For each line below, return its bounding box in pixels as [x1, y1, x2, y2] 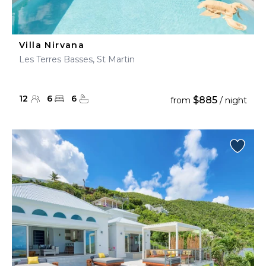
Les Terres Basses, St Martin [19, 54, 135, 65]
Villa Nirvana [19, 40, 85, 50]
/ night [217, 95, 247, 106]
